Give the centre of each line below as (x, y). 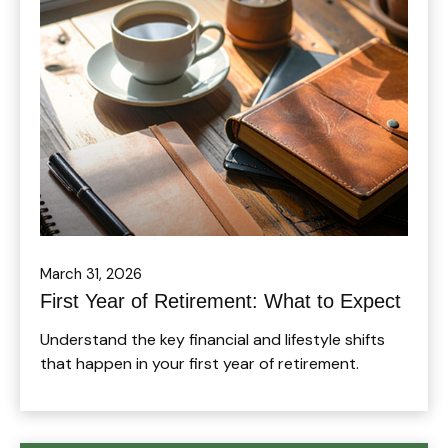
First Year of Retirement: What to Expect (220, 300)
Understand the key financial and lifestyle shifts (212, 339)
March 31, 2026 (91, 273)
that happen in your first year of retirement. (199, 363)
